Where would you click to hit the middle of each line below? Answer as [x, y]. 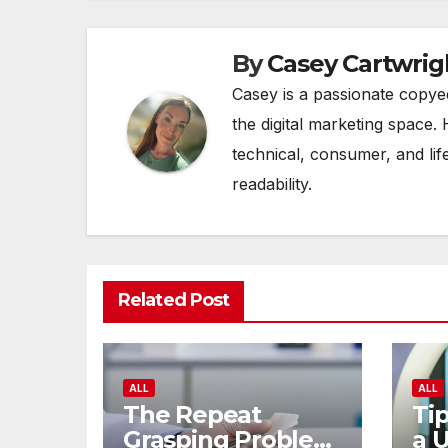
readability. [272, 184]
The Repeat [192, 415]
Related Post [174, 300]
